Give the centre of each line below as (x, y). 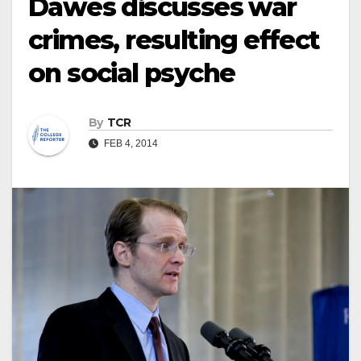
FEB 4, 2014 (130, 144)
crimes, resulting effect (174, 40)
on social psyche (132, 73)
